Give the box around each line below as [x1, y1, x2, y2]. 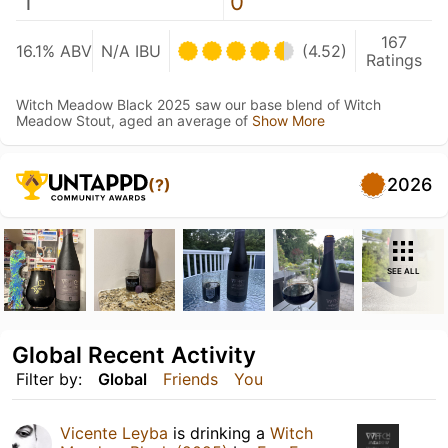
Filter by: [16, 368, 82, 389]
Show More [252, 112, 325, 129]
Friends [163, 368, 218, 389]
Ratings [366, 50, 422, 70]
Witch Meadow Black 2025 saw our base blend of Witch [16, 96, 381, 113]
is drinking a [168, 422, 270, 443]
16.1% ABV [16, 41, 92, 61]
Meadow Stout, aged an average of [16, 112, 252, 129]
